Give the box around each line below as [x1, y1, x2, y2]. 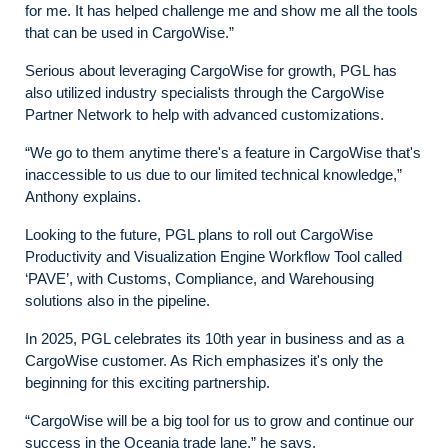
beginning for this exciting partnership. [25, 373, 274, 391]
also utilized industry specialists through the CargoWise [25, 83, 384, 101]
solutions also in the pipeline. [25, 291, 214, 309]
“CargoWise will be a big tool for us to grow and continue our [25, 411, 414, 429]
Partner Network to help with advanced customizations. [25, 105, 396, 123]
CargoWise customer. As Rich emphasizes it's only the [25, 351, 383, 369]
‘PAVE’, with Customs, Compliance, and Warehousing [25, 269, 374, 287]
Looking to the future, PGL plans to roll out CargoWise [25, 225, 373, 243]
